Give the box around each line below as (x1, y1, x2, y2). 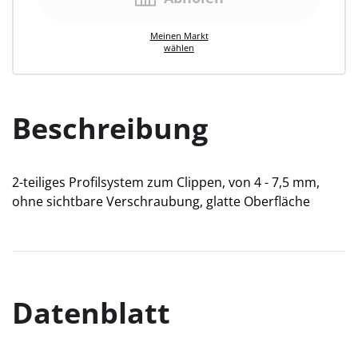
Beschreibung (12, 108, 208, 148)
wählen (164, 41, 194, 54)
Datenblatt (12, 292, 170, 332)
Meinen (149, 29, 181, 42)
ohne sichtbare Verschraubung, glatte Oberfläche (12, 192, 310, 210)
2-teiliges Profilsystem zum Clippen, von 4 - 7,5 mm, (12, 173, 320, 191)
